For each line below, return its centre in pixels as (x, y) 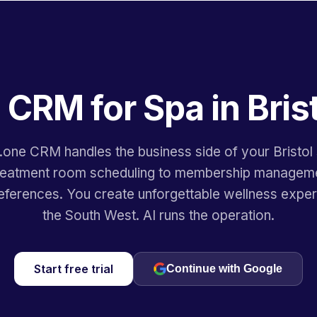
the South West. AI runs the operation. (158, 215)
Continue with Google (224, 269)
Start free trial (74, 269)
